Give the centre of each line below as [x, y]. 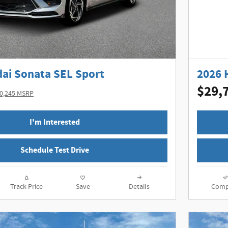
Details [139, 187]
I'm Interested [54, 122]
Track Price [26, 187]
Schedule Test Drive [54, 150]
